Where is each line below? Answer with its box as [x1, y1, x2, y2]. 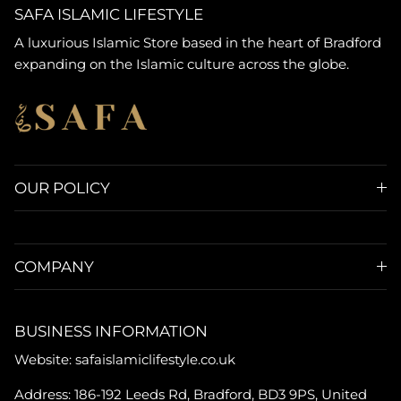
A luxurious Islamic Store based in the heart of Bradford [14, 33, 381, 51]
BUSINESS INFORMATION [14, 321, 208, 340]
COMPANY [14, 257, 94, 276]
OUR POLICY [14, 178, 110, 197]
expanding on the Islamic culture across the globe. [14, 55, 349, 73]
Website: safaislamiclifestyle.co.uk [14, 350, 235, 368]
